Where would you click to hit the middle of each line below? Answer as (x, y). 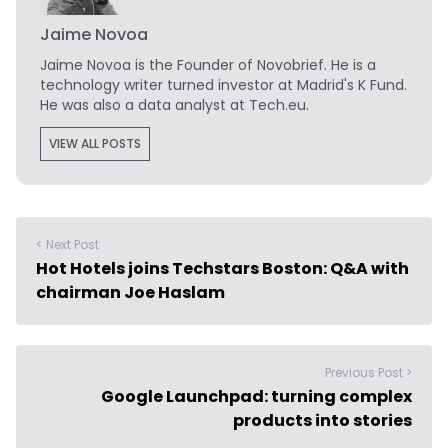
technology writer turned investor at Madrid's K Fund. (223, 85)
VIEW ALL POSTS (95, 144)
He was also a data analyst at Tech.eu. (174, 105)
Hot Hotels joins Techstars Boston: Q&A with (222, 269)
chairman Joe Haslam (130, 293)
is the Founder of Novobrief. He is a (253, 65)
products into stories (322, 421)
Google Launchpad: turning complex (256, 397)
